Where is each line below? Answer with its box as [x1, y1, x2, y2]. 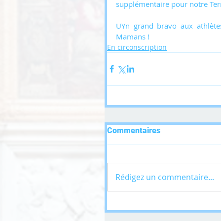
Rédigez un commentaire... [115, 171, 214, 183]
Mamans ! [116, 31, 149, 41]
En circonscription [107, 42, 167, 52]
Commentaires [107, 125, 160, 135]
